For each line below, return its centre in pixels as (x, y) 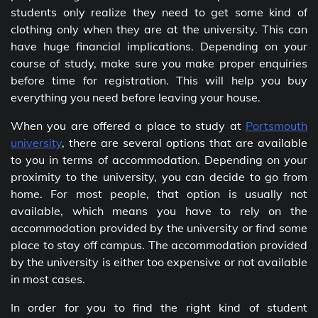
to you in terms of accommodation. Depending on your (159, 159)
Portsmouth (276, 125)
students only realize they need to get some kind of (159, 12)
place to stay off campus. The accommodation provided (159, 245)
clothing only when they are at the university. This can (159, 29)
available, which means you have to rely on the (159, 210)
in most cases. (48, 279)
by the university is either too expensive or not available (159, 262)
